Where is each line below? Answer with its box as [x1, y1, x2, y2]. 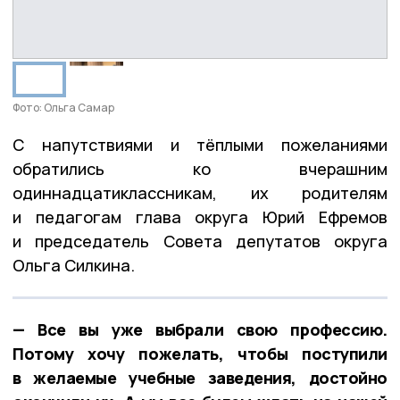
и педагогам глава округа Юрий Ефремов [12, 205, 387, 228]
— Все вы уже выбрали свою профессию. [12, 318, 387, 340]
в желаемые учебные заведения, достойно [12, 366, 387, 388]
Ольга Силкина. [12, 254, 135, 276]
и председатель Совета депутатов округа [12, 229, 387, 252]
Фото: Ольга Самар [12, 99, 114, 115]
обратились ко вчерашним [12, 157, 387, 179]
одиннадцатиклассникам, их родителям [12, 181, 387, 204]
